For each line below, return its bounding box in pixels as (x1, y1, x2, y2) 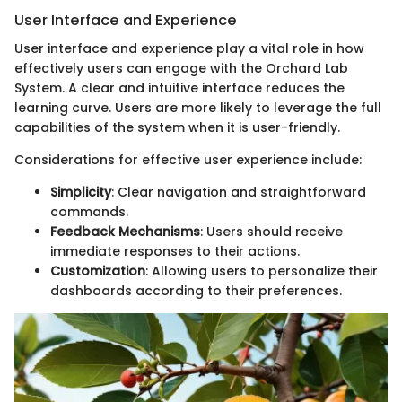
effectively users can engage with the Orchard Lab (14, 59, 348, 78)
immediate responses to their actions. (50, 242, 300, 261)
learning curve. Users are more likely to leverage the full (14, 99, 381, 118)
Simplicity (50, 183, 111, 202)
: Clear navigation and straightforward (111, 183, 366, 202)
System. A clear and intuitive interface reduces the (14, 79, 345, 98)
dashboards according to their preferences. (50, 282, 342, 301)
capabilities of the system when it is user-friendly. (14, 118, 340, 137)
